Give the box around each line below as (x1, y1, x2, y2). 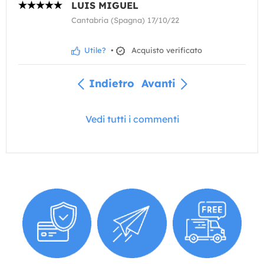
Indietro (88, 76, 134, 90)
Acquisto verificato (127, 45, 202, 55)
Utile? (82, 45, 106, 55)
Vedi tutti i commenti (85, 113, 179, 125)
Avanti (141, 76, 176, 90)
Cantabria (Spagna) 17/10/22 (71, 15, 179, 25)
